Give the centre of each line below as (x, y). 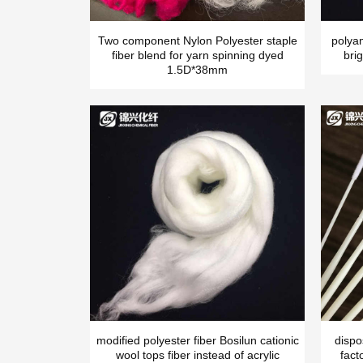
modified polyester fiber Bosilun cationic (197, 340)
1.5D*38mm (198, 70)
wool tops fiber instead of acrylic (197, 354)
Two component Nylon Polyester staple (197, 41)
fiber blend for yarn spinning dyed (197, 56)
